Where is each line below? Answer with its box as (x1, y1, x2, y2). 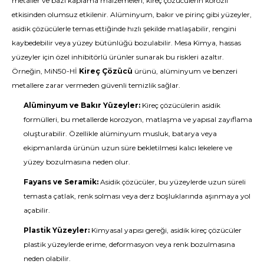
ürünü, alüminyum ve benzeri (133, 67, 237, 75)
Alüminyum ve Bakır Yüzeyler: (24, 101, 140, 110)
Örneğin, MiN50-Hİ (12, 67, 79, 75)
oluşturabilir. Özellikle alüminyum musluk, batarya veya (24, 129, 217, 138)
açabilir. (24, 206, 50, 214)
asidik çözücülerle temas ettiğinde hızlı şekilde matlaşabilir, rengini (12, 24, 236, 33)
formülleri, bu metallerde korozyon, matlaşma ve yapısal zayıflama (24, 115, 252, 124)
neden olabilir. (24, 254, 71, 263)
